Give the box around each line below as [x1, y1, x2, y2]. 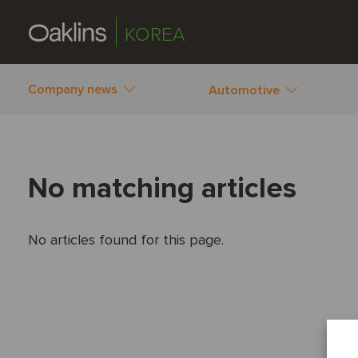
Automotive [209, 82, 280, 98]
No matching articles [28, 171, 296, 206]
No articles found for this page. [28, 231, 224, 249]
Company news [28, 81, 117, 97]
